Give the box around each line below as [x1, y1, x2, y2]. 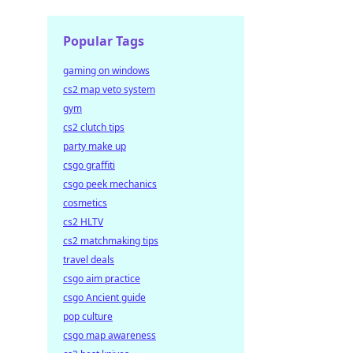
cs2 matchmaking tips [63, 234, 158, 247]
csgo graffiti [63, 158, 115, 172]
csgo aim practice [63, 272, 140, 285]
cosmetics [63, 196, 107, 210]
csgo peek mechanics [63, 177, 157, 191]
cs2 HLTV [63, 215, 103, 229]
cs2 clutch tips [63, 121, 124, 134]
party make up [63, 139, 126, 153]
